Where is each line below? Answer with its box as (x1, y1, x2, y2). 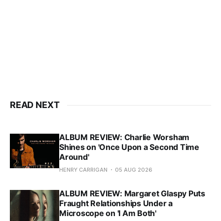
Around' (59, 152, 89, 162)
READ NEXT (10, 100, 60, 110)
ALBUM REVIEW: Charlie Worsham (59, 132, 190, 143)
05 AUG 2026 (115, 166, 152, 174)
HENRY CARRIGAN (59, 166, 108, 174)
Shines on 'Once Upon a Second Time (59, 142, 199, 152)
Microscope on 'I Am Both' (59, 208, 156, 219)
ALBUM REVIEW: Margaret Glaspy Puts (59, 188, 205, 199)
